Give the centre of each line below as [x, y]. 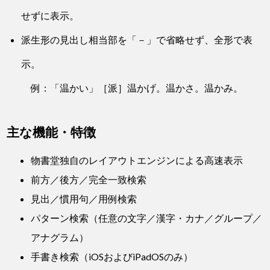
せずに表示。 [50, 16]
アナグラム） [60, 237]
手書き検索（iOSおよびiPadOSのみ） [112, 257]
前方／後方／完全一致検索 [89, 180]
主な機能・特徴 [52, 132]
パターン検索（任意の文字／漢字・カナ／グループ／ [147, 218]
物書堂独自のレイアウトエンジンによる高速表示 [137, 160]
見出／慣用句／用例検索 [84, 199]
